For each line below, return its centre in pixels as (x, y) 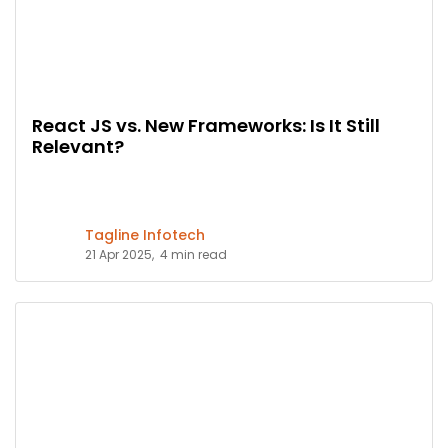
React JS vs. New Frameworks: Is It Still (206, 125)
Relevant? (78, 146)
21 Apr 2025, (119, 254)
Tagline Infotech (145, 234)
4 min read (193, 254)
